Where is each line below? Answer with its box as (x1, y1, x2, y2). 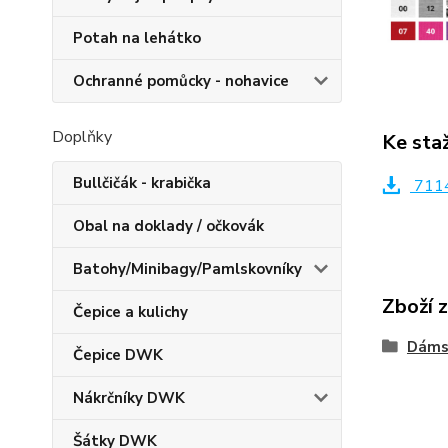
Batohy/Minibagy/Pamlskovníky (73, 259, 302, 279)
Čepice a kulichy (73, 302, 188, 322)
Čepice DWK (73, 345, 163, 365)
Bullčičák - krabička (73, 173, 211, 193)
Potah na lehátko (73, 28, 201, 48)
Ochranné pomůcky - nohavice (73, 71, 289, 91)
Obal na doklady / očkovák (73, 216, 264, 236)
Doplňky (52, 126, 112, 148)
